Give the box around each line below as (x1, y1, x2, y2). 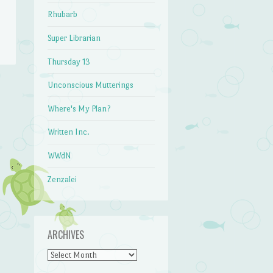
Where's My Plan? (48, 104, 112, 113)
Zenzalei (48, 174, 77, 184)
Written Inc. (48, 127, 90, 137)
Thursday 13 (48, 57, 91, 66)
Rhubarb (48, 10, 78, 19)
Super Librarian (48, 33, 101, 43)
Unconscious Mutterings (48, 80, 134, 90)
